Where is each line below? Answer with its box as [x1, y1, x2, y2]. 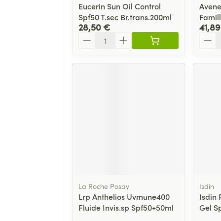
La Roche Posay [78, 181, 129, 191]
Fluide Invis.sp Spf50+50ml [78, 202, 174, 213]
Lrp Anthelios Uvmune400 [78, 191, 170, 202]
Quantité [78, 31, 110, 42]
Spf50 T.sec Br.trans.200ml [78, 11, 172, 22]
